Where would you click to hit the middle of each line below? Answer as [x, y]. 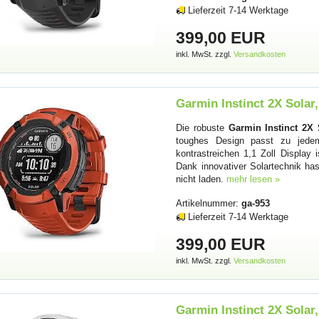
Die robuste [202, 128]
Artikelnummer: [209, 204]
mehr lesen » [253, 179]
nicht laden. [202, 179]
